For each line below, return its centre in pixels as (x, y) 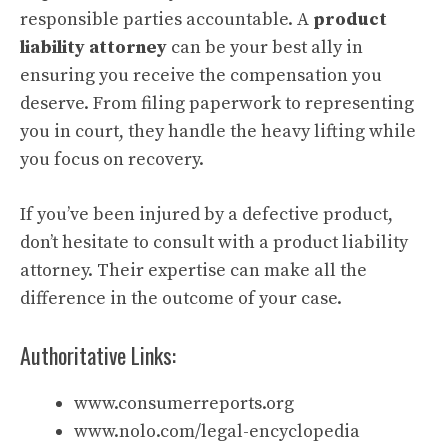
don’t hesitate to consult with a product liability (214, 242)
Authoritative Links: (98, 355)
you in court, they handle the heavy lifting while (218, 131)
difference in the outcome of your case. (181, 298)
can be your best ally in (265, 47)
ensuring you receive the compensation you (201, 75)
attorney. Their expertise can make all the (193, 270)
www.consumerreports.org (184, 403)
